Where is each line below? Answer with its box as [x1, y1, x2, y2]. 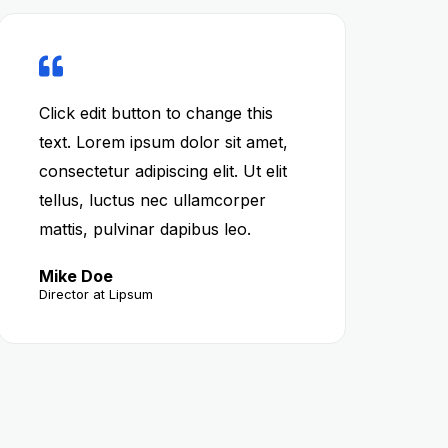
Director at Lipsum [38, 286, 153, 302]
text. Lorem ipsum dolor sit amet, [38, 132, 288, 152]
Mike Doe [38, 266, 113, 286]
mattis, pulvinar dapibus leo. [38, 219, 251, 239]
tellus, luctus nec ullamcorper [38, 190, 266, 210]
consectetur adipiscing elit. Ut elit [38, 161, 287, 181]
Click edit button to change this [38, 103, 273, 123]
